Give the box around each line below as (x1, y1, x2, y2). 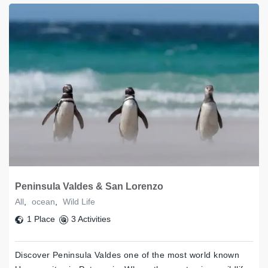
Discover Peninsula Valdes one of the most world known (15, 250, 240, 260)
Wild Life (63, 197, 95, 207)
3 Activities (71, 214, 111, 224)
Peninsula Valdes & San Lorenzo (15, 181, 163, 192)
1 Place (27, 214, 55, 224)
